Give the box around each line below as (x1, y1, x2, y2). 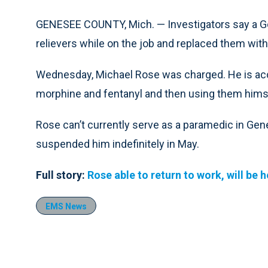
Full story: (36, 169, 85, 181)
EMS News (45, 202, 87, 211)
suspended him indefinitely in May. (36, 138, 199, 150)
